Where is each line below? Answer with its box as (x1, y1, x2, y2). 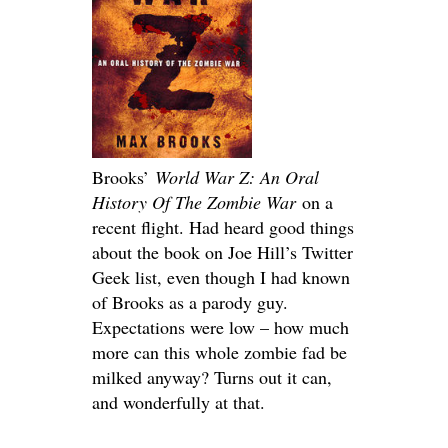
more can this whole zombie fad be (92, 339, 347, 364)
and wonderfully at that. (92, 389, 265, 414)
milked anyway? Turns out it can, (92, 364, 332, 389)
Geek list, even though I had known (92, 264, 350, 289)
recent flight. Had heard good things (92, 214, 354, 239)
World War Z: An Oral (155, 164, 319, 189)
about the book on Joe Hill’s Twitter (92, 239, 353, 264)
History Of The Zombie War (92, 189, 296, 214)
